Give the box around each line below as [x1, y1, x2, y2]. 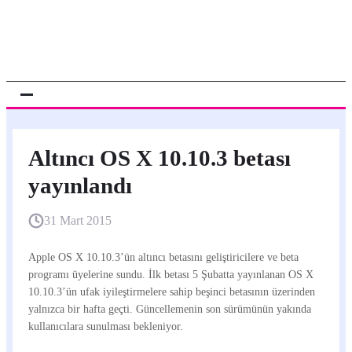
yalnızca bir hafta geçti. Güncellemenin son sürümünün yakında [28, 302, 311, 315]
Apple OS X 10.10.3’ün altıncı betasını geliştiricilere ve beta [28, 251, 299, 263]
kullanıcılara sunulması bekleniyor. [28, 320, 183, 332]
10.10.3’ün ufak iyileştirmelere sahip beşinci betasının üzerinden [28, 285, 315, 298]
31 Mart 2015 [44, 214, 112, 227]
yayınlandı [28, 173, 132, 198]
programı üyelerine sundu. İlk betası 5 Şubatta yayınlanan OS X [28, 268, 313, 280]
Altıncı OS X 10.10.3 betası [28, 145, 291, 170]
